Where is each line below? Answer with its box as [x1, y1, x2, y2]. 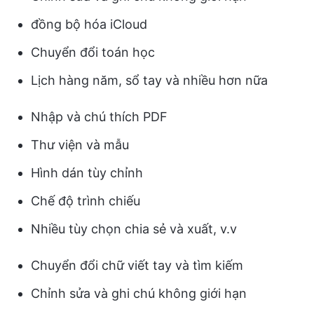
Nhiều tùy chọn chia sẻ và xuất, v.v [31, 221, 237, 237]
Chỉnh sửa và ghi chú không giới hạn [31, 286, 247, 301]
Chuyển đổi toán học [31, 45, 155, 60]
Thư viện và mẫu [31, 137, 129, 153]
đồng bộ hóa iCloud [31, 17, 147, 32]
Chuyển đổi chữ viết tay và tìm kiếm [31, 258, 243, 273]
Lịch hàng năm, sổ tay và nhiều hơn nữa [31, 73, 268, 88]
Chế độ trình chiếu [31, 193, 140, 209]
